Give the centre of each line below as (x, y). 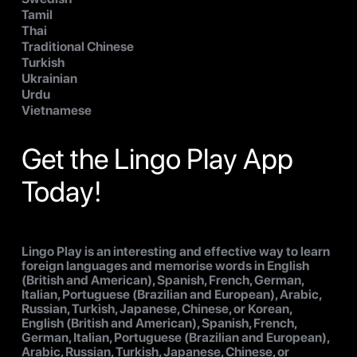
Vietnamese (57, 111)
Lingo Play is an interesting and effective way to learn (176, 252)
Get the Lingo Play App (157, 159)
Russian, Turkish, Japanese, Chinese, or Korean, (157, 309)
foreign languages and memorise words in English (165, 266)
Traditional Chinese (78, 47)
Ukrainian (49, 79)
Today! (62, 192)
